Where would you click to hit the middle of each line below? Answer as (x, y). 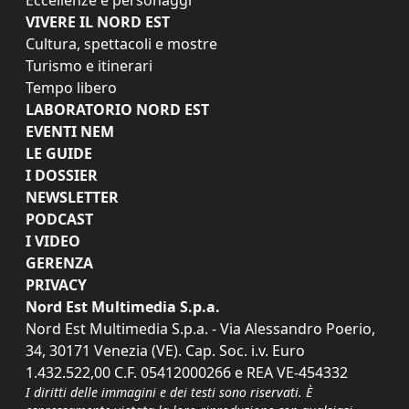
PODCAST (59, 219)
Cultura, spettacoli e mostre (121, 43)
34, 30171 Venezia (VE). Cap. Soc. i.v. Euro (165, 350)
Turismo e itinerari (89, 65)
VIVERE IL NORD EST (98, 21)
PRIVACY (56, 284)
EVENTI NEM (70, 131)
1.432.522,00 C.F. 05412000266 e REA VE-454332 (187, 372)
